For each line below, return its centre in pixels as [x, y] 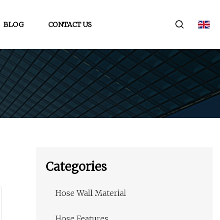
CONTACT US [70, 24]
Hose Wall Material [91, 193]
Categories [76, 167]
